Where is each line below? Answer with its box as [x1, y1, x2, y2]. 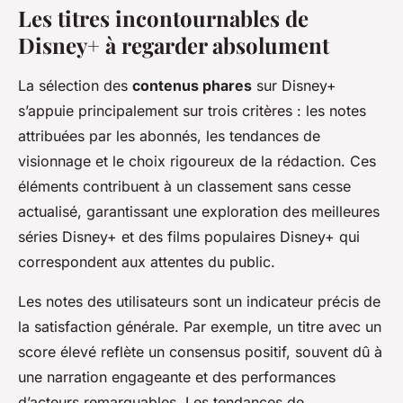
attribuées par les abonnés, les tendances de [18, 127, 320, 146]
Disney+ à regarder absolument [18, 31, 329, 60]
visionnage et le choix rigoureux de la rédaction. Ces [18, 152, 376, 171]
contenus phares [132, 76, 252, 95]
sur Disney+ [252, 76, 336, 95]
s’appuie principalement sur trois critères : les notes [18, 102, 366, 121]
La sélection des [18, 76, 132, 95]
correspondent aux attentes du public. [18, 253, 275, 272]
